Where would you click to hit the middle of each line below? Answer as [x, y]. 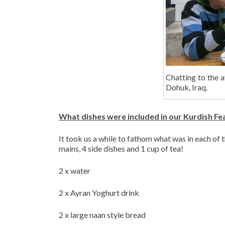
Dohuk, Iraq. [187, 87]
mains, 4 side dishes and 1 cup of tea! [121, 148]
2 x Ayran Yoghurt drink [99, 192]
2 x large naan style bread [102, 214]
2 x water [75, 170]
